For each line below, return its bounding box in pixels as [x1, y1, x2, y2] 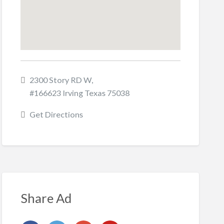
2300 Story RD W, [29, 75, 93, 85]
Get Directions [29, 109, 83, 119]
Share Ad [20, 190, 71, 205]
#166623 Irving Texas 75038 [29, 88, 129, 98]
